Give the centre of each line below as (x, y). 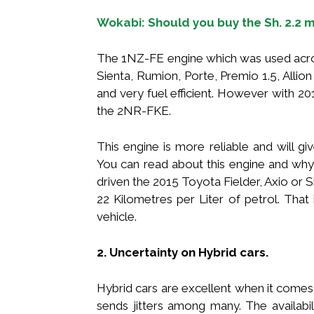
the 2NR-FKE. (134, 110)
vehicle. (117, 216)
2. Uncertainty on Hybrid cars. (183, 252)
